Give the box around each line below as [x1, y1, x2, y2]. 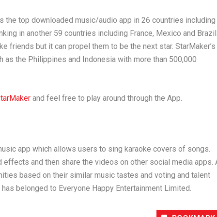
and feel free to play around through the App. [32, 93, 182, 103]
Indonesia [82, 55, 116, 64]
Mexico [155, 29, 181, 38]
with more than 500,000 [115, 55, 197, 64]
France [129, 29, 153, 38]
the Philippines [15, 55, 66, 64]
